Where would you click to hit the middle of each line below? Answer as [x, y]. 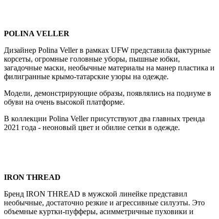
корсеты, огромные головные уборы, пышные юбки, [92, 59]
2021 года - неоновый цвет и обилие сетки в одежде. [92, 127]
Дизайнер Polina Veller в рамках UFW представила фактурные [107, 50]
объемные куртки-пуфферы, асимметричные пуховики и [99, 211]
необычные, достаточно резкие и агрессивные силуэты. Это [104, 202]
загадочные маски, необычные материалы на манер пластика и [109, 67]
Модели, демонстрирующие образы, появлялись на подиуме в [108, 93]
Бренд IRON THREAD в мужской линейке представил [96, 194]
